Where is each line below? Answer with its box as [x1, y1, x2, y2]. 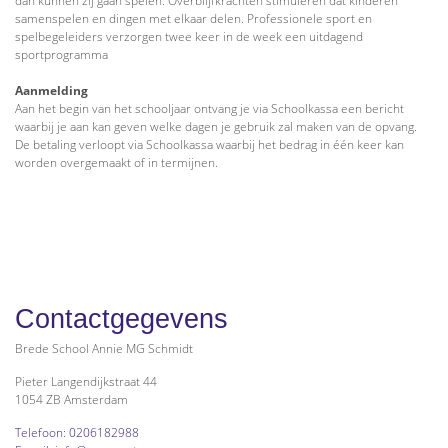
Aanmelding [15, 81, 88, 99]
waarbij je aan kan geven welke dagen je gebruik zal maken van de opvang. [15, 117, 417, 135]
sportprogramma [15, 45, 108, 63]
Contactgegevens [15, 303, 228, 334]
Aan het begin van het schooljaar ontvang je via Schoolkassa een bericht [15, 99, 404, 117]
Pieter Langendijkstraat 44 [15, 373, 157, 390]
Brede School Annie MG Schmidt [15, 340, 193, 357]
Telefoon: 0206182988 [15, 424, 139, 441]
